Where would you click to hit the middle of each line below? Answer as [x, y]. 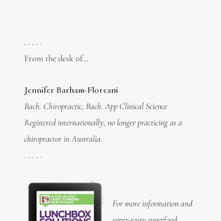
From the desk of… [56, 58]
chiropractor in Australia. [63, 139]
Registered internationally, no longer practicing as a [103, 123]
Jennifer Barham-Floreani [72, 90]
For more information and [152, 203]
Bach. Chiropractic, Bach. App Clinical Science [95, 106]
